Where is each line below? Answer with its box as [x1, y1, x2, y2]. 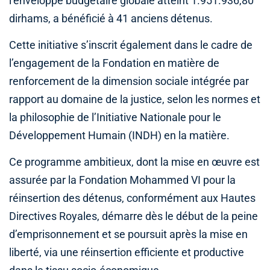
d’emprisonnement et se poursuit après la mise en [9, 228, 248, 240]
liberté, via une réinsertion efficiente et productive [9, 246, 244, 259]
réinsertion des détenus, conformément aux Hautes [9, 192, 256, 204]
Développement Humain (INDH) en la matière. [9, 129, 230, 142]
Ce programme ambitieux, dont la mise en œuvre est [9, 155, 260, 168]
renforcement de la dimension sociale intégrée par [9, 75, 249, 87]
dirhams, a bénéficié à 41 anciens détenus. [9, 12, 213, 25]
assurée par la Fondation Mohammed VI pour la [9, 174, 236, 186]
